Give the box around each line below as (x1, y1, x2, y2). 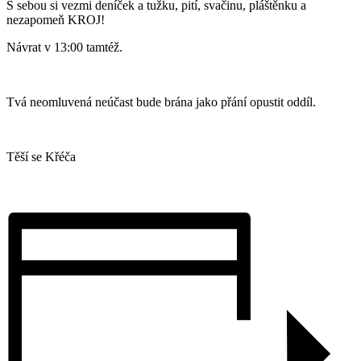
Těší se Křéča (6, 149, 76, 164)
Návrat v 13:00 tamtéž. (6, 39, 122, 54)
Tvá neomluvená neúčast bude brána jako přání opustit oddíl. (6, 94, 319, 109)
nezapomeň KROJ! (6, 12, 108, 27)
